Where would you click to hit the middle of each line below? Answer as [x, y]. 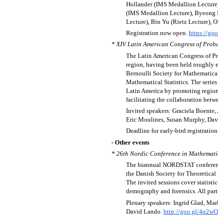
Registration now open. [157, 33]
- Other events [130, 142]
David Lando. [145, 211]
